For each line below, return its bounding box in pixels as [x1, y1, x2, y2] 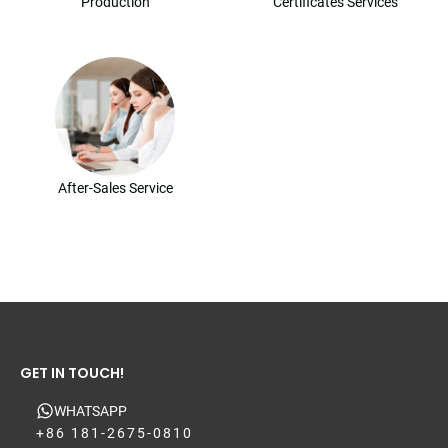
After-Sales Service [57, 180, 173, 197]
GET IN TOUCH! [20, 363, 124, 384]
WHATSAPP [54, 403, 127, 420]
